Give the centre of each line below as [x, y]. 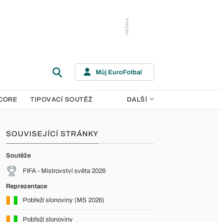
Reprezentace [27, 186]
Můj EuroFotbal [119, 72]
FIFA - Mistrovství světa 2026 [64, 171]
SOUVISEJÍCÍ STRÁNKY [52, 134]
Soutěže [18, 156]
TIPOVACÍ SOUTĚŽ [61, 100]
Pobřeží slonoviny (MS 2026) [64, 200]
